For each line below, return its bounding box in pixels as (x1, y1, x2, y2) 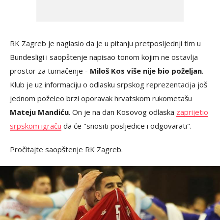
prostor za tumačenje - (10, 66, 90, 76)
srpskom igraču (10, 121, 61, 131)
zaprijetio (176, 107, 208, 117)
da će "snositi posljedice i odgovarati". (61, 121, 192, 131)
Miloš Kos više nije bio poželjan (90, 66, 202, 76)
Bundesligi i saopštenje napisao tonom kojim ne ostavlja (10, 52, 198, 62)
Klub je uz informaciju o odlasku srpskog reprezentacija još (10, 80, 207, 90)
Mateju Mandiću (10, 107, 69, 117)
